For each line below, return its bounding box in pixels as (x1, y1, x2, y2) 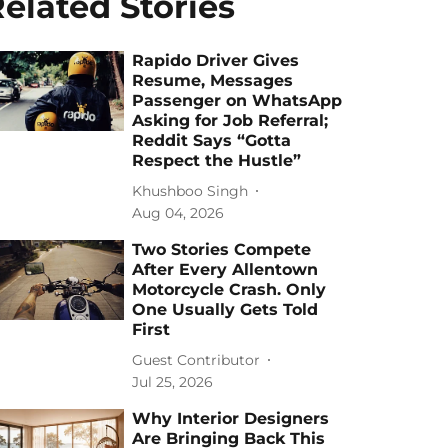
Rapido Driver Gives (132, 51, 300, 70)
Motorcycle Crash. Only (132, 280, 327, 299)
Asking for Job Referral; (132, 111, 329, 130)
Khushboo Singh (132, 181, 249, 200)
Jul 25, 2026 (132, 373, 214, 391)
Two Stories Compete (132, 240, 312, 259)
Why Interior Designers (132, 409, 330, 428)
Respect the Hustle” (132, 151, 302, 170)
